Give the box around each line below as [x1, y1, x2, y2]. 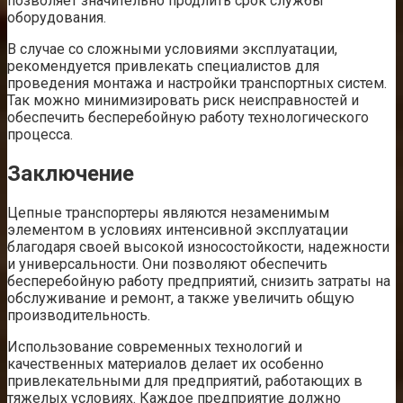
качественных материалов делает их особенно [7, 355, 324, 373]
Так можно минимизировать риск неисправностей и [7, 92, 359, 110]
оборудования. [7, 9, 106, 27]
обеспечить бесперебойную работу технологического [7, 109, 369, 127]
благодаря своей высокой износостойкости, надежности [7, 238, 390, 256]
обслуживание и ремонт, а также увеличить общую [7, 290, 354, 308]
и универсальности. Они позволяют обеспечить [7, 255, 327, 273]
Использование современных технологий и [7, 338, 302, 356]
